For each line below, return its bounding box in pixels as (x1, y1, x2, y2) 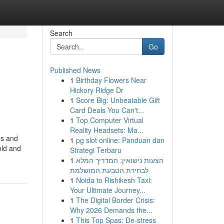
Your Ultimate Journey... (69, 185, 145, 195)
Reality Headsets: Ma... (69, 125, 143, 135)
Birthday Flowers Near (75, 75, 146, 85)
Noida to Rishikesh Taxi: (75, 175, 152, 185)
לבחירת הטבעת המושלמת (69, 165, 148, 175)
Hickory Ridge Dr (69, 85, 123, 95)
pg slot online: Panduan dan (75, 135, 164, 145)
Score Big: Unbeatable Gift (75, 95, 160, 105)
